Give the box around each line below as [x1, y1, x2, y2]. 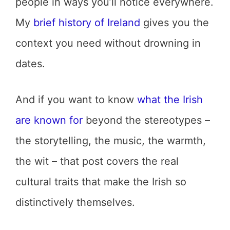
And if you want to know [15, 93, 137, 106]
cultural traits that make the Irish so [15, 176, 186, 188]
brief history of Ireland [33, 16, 140, 29]
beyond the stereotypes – [83, 114, 210, 126]
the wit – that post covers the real [15, 155, 179, 167]
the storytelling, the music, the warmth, [15, 135, 206, 147]
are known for [15, 114, 83, 126]
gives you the [140, 16, 209, 29]
